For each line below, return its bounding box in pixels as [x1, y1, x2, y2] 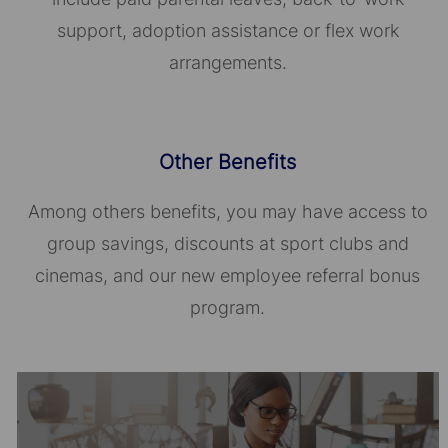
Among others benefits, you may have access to [27, 201, 428, 223]
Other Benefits [159, 150, 297, 175]
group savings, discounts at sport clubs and [46, 233, 409, 255]
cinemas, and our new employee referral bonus [35, 265, 421, 287]
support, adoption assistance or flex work [56, 20, 399, 42]
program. [190, 297, 266, 319]
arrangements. [168, 52, 287, 74]
